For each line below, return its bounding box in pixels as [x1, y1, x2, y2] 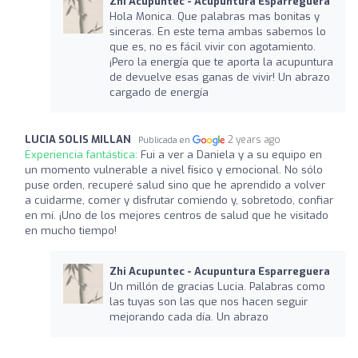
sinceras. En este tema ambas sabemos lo [109, 24, 326, 38]
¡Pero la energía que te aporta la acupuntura [109, 54, 333, 69]
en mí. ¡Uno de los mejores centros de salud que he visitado [25, 208, 328, 222]
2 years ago [228, 133, 281, 146]
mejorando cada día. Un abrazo [109, 309, 268, 324]
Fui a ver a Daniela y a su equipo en [141, 147, 322, 161]
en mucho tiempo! [25, 223, 117, 237]
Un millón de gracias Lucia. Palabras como [109, 279, 325, 293]
